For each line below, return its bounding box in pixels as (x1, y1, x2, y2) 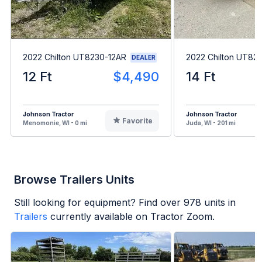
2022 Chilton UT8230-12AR (23, 52, 126, 63)
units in (201, 196, 236, 208)
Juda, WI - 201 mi (186, 119, 236, 126)
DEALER (132, 53, 156, 61)
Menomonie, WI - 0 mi (23, 119, 87, 126)
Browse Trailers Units (14, 172, 135, 187)
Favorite (122, 116, 153, 125)
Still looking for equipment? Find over (14, 196, 184, 208)
